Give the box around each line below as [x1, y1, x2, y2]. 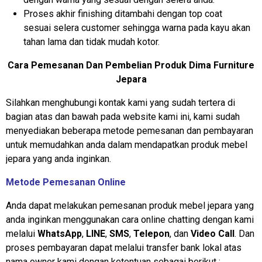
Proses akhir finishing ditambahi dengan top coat [23, 8, 222, 19]
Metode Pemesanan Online [6, 176, 126, 188]
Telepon [133, 227, 170, 239]
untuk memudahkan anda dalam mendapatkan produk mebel [6, 139, 247, 150]
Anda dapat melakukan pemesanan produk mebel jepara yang [6, 199, 254, 211]
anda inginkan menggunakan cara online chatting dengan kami [6, 213, 254, 225]
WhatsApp [37, 227, 82, 239]
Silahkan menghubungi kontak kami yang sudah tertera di [6, 96, 235, 108]
